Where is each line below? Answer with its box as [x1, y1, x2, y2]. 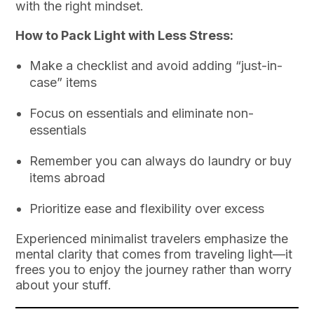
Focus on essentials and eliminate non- [29, 106, 254, 121]
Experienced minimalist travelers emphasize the [15, 231, 289, 247]
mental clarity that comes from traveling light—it [15, 247, 293, 262]
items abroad [29, 170, 106, 186]
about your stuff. [15, 278, 112, 293]
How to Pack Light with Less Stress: [15, 28, 234, 43]
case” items [29, 75, 97, 90]
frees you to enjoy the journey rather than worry [15, 262, 292, 278]
